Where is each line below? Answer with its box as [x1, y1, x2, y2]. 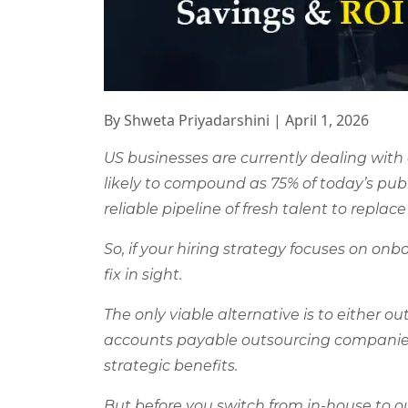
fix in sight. [104, 265, 182, 283]
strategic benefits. [104, 356, 238, 374]
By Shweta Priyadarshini [104, 109, 270, 130]
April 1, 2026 [285, 109, 369, 130]
